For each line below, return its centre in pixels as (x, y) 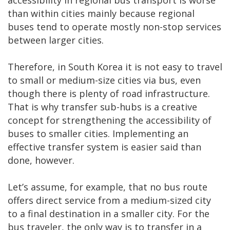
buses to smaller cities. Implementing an (98, 134)
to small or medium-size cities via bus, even (104, 80)
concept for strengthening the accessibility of (110, 120)
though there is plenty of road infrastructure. (109, 94)
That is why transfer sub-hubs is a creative (102, 107)
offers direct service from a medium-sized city (109, 200)
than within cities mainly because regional (101, 14)
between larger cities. (56, 40)
